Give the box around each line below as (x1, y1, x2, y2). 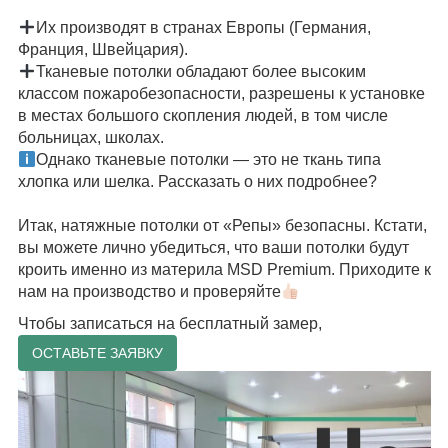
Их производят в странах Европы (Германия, (35, 19, 371, 36)
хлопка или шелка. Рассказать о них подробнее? (17, 173, 377, 190)
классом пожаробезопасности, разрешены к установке (17, 85, 425, 102)
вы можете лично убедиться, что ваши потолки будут (17, 239, 409, 256)
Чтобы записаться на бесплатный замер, (17, 315, 322, 332)
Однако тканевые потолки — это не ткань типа (35, 151, 381, 168)
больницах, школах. (17, 129, 164, 146)
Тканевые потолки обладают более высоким (35, 63, 366, 80)
